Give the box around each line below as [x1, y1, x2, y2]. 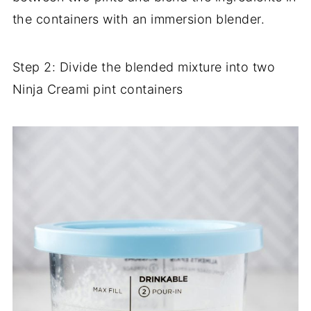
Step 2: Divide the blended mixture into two [12, 59, 276, 74]
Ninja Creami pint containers [12, 81, 183, 96]
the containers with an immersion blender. [12, 11, 265, 26]
